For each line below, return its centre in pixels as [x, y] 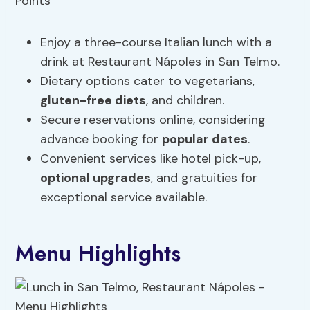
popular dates [205, 139]
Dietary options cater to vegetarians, [148, 81]
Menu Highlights [98, 254]
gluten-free [76, 101]
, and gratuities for [204, 178]
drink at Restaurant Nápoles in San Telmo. [160, 62]
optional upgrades [96, 178]
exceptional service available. [124, 198]
